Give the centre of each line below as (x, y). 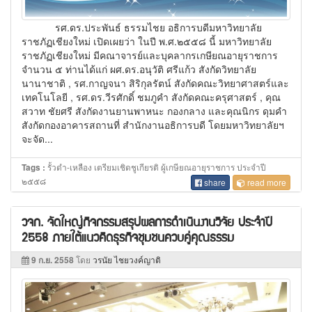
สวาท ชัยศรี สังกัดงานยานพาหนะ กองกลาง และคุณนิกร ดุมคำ (154, 111)
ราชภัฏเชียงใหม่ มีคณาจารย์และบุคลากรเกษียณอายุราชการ (150, 55)
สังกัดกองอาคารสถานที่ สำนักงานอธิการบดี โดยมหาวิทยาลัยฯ (153, 125)
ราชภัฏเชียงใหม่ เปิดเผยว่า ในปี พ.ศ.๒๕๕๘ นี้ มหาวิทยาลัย (147, 41)
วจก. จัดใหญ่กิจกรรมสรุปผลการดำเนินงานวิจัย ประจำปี (147, 221)
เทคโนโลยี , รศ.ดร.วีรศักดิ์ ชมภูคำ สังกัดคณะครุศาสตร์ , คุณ (151, 97)
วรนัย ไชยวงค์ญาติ (127, 259)
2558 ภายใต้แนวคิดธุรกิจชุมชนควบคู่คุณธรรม (128, 236)
